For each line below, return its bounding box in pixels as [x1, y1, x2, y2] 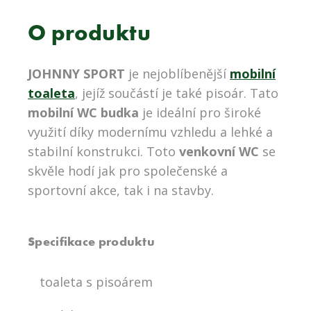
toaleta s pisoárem [40, 274, 153, 291]
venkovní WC [179, 143, 259, 160]
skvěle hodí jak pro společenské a [28, 162, 228, 180]
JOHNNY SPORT [28, 65, 125, 83]
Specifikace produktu [28, 233, 155, 250]
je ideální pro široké [139, 104, 261, 121]
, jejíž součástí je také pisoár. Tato [75, 85, 278, 102]
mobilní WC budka [28, 104, 139, 121]
